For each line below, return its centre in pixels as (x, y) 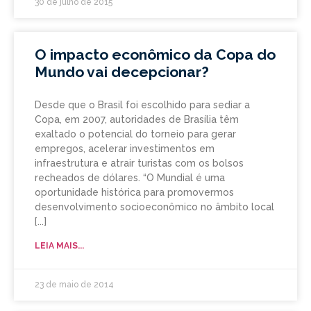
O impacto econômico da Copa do (155, 55)
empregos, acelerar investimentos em (125, 149)
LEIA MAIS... (59, 246)
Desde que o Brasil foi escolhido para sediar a (142, 105)
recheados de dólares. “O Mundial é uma (130, 178)
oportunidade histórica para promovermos (134, 193)
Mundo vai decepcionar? (122, 72)
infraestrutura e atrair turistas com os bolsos (139, 163)
